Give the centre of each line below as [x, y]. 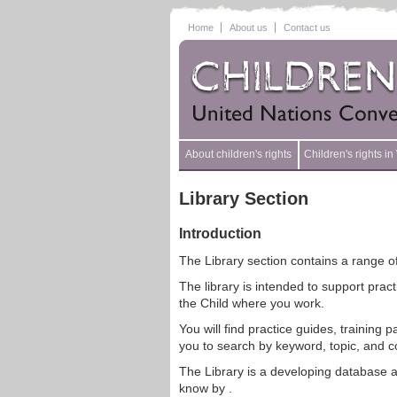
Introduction [220, 234]
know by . [206, 388]
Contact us [307, 27]
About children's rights [238, 154]
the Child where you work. [252, 303]
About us [249, 27]
